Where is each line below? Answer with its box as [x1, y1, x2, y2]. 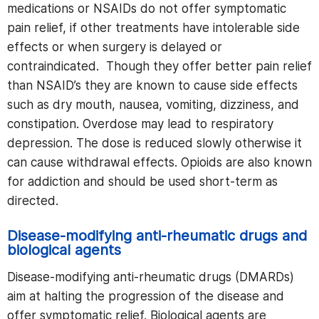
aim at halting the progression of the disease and [7, 289, 284, 303]
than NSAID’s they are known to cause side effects [7, 78, 298, 93]
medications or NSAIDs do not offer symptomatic [7, 1, 286, 16]
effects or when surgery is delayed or [7, 40, 222, 54]
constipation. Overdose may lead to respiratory [7, 117, 273, 131]
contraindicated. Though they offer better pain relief [7, 59, 312, 73]
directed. [7, 194, 58, 208]
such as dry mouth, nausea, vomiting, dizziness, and [7, 98, 299, 112]
